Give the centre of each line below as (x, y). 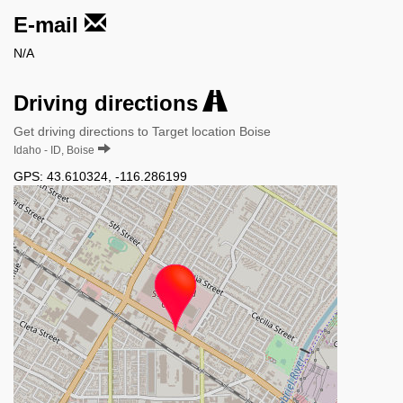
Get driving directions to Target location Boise (142, 131)
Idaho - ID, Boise (54, 150)
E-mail (49, 24)
